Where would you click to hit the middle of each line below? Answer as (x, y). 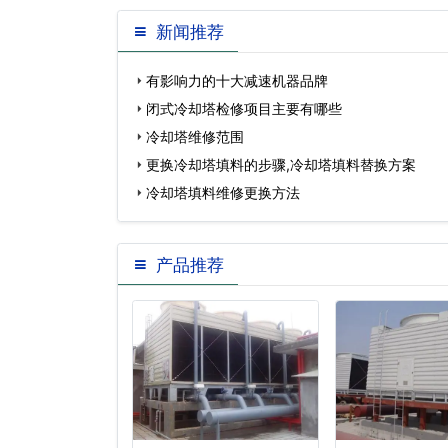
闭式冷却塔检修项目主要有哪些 (244, 108)
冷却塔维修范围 (195, 136)
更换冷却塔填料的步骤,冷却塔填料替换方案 (281, 164)
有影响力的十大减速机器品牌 (237, 80)
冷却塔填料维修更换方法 (223, 192)
